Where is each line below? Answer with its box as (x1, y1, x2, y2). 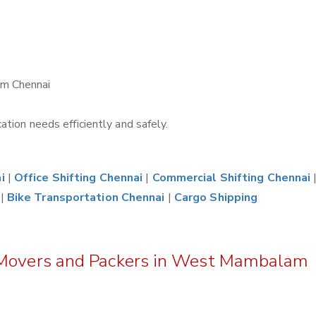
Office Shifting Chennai (13, 170, 143, 186)
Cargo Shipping (174, 190, 258, 205)
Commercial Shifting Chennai (152, 170, 311, 186)
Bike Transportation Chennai (6, 190, 165, 205)
